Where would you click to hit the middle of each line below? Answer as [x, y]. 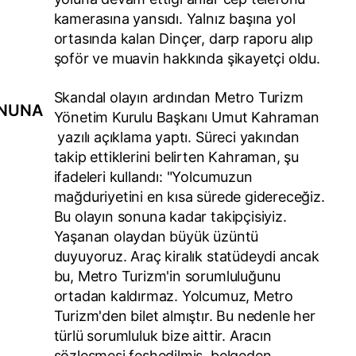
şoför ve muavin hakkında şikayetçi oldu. [187, 58]
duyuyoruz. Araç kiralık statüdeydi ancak [186, 256]
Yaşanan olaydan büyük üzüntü [156, 236]
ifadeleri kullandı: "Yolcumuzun [153, 176]
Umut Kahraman [265, 117]
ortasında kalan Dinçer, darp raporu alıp [183, 38]
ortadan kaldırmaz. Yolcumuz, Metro [173, 296]
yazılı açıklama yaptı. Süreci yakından [177, 137]
